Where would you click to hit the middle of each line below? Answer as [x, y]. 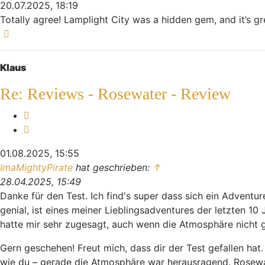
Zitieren [46, 129]
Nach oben [37, 33]
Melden [45, 114]
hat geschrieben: [113, 167]
